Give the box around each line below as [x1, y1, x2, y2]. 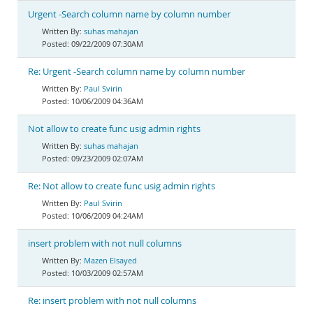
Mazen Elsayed [84, 255, 137, 265]
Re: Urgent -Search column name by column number [28, 66, 245, 78]
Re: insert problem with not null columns [28, 295, 196, 307]
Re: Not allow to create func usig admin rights [28, 180, 215, 192]
